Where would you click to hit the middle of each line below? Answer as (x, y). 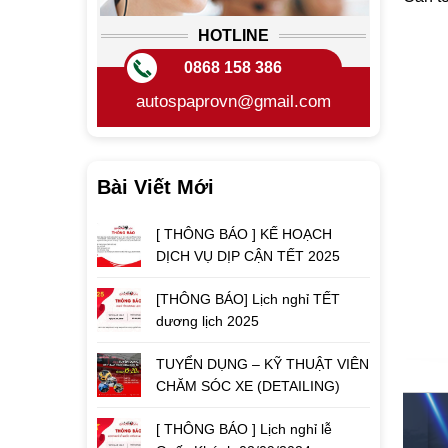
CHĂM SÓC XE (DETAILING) (248, 386)
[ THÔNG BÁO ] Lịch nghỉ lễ (244, 429)
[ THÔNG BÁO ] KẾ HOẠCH (244, 234)
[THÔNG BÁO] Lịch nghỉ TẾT (248, 299)
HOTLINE (233, 35)
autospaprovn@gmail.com (233, 101)
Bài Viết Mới (155, 187)
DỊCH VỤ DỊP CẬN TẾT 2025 (248, 256)
